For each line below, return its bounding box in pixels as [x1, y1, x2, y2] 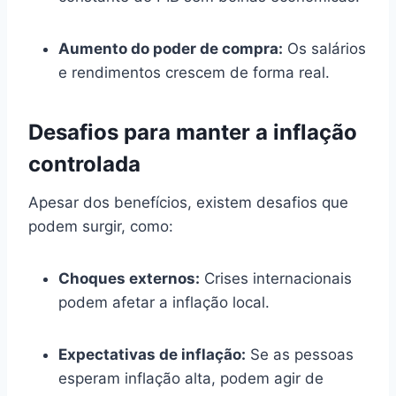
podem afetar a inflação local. [58, 293, 270, 311]
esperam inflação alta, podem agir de [58, 369, 324, 387]
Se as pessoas [246, 345, 354, 363]
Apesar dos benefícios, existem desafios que [28, 193, 348, 211]
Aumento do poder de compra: [58, 39, 283, 57]
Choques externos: [58, 269, 200, 287]
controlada [28, 150, 141, 177]
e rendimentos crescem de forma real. [58, 63, 330, 81]
